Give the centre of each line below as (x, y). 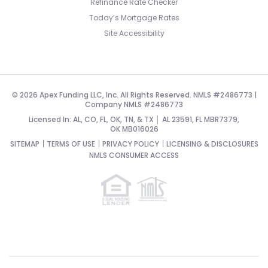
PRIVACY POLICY (130, 144)
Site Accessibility (134, 33)
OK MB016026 (134, 129)
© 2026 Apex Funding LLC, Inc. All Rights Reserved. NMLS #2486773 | (134, 95)
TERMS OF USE (71, 144)
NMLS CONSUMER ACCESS (134, 155)
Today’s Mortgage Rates (134, 18)
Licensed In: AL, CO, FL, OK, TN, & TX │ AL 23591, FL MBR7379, (134, 119)
